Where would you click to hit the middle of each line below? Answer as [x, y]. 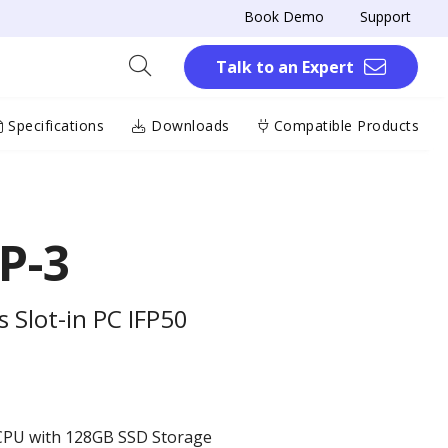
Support [385, 16]
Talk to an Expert [285, 67]
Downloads [188, 125]
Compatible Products [344, 125]
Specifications [53, 125]
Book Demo [284, 16]
